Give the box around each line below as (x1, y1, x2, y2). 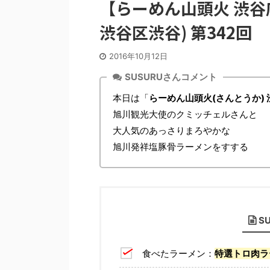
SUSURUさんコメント (125, 71, 217, 83)
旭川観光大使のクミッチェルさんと (113, 108, 257, 120)
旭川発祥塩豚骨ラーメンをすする (113, 141, 248, 152)
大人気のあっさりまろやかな (113, 125, 230, 136)
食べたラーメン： (142, 247, 215, 259)
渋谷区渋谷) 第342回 (99, 20, 252, 44)
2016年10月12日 (109, 51, 168, 61)
